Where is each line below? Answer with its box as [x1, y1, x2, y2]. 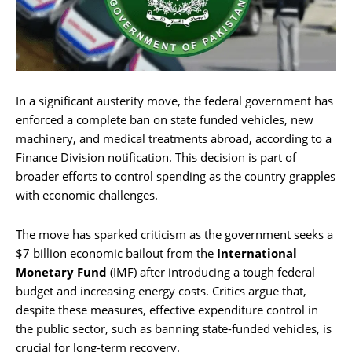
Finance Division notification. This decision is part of [16, 148, 296, 165]
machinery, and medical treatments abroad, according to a [16, 130, 332, 146]
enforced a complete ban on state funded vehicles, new [16, 111, 313, 127]
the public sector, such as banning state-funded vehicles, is [16, 320, 332, 336]
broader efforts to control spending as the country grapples [16, 167, 335, 184]
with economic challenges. [16, 186, 158, 203]
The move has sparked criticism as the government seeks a [16, 225, 333, 242]
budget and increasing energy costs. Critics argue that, [16, 282, 306, 299]
